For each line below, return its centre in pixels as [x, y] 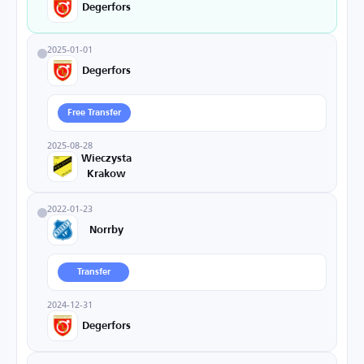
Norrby [106, 230]
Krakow [106, 174]
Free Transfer [94, 113]
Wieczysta [106, 159]
